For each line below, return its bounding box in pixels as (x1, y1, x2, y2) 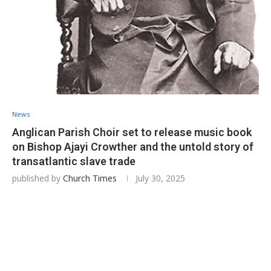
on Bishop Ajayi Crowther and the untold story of (12, 140, 253, 153)
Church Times (63, 172, 117, 184)
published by (12, 172, 63, 184)
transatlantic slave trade (12, 154, 135, 168)
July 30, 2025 (135, 172, 185, 184)
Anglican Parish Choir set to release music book (12, 125, 252, 139)
